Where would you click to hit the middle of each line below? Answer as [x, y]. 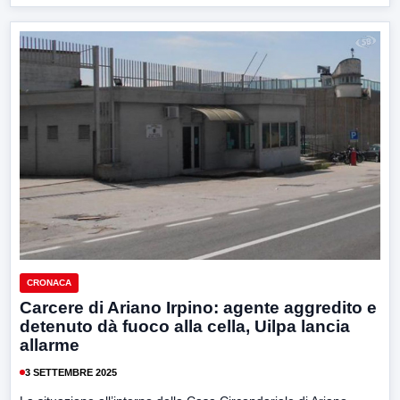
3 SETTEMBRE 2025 [71, 372]
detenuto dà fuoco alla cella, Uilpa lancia [185, 327]
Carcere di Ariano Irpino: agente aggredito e [198, 308]
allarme [50, 346]
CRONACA [49, 283]
